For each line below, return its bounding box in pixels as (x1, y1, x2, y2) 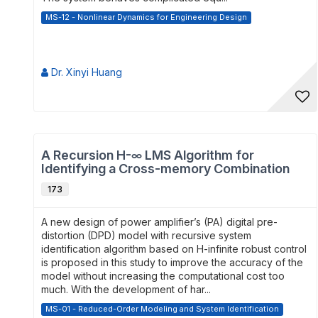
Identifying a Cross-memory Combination (41, 161, 290, 176)
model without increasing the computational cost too (41, 270, 285, 282)
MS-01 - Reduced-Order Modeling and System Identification (45, 304, 279, 314)
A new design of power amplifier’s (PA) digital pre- (41, 216, 278, 228)
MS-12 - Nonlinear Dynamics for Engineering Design (45, 12, 247, 22)
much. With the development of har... (41, 283, 211, 295)
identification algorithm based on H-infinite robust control (41, 243, 307, 255)
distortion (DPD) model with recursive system (41, 229, 251, 241)
